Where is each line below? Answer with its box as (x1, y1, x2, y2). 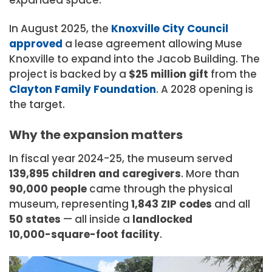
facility (121, 227, 160, 242)
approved (9, 36, 63, 52)
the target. (9, 97, 65, 112)
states (25, 212, 61, 227)
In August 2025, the (9, 21, 111, 36)
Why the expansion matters (9, 126, 183, 144)
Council (187, 21, 228, 36)
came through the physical (87, 182, 233, 197)
